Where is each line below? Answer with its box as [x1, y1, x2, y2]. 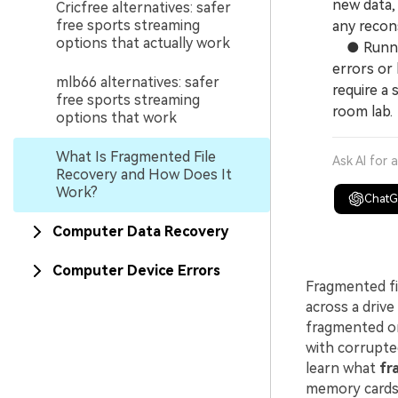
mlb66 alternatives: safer [56, 73, 219, 91]
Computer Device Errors [52, 261, 220, 279]
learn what [305, 360, 379, 377]
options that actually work [56, 34, 230, 52]
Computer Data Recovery [52, 222, 228, 240]
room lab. [331, 103, 393, 120]
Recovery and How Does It [56, 165, 232, 183]
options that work [56, 108, 177, 126]
